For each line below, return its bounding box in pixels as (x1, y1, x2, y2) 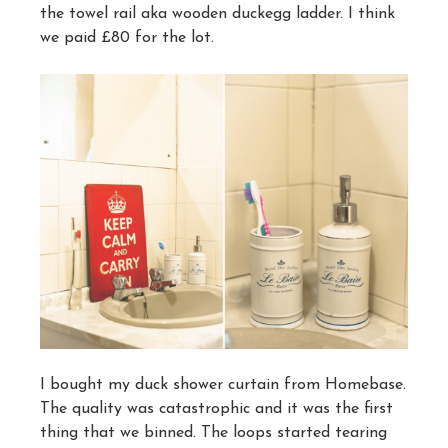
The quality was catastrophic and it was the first (40, 401, 393, 418)
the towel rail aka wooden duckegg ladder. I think (40, 5, 395, 22)
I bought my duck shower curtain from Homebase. (40, 377, 406, 394)
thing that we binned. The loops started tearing (40, 425, 387, 442)
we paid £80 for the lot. (40, 29, 214, 46)
